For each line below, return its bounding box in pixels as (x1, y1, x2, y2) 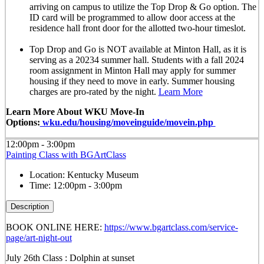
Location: (29, 170, 67, 180)
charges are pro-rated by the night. (29, 87, 159, 97)
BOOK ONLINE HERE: (5, 222, 104, 233)
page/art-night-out (5, 233, 72, 243)
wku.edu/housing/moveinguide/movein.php (39, 117, 216, 128)
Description (10, 202, 49, 212)
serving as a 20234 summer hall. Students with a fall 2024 (29, 55, 244, 65)
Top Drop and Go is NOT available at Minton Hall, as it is (29, 44, 246, 55)
